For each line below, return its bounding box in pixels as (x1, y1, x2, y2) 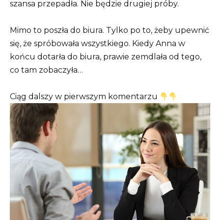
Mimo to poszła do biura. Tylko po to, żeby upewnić (10, 26, 209, 35)
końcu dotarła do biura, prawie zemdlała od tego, (10, 52, 201, 61)
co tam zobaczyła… (10, 65, 83, 75)
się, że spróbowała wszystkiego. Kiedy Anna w (10, 39, 185, 48)
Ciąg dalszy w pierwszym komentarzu (10, 92, 160, 102)
